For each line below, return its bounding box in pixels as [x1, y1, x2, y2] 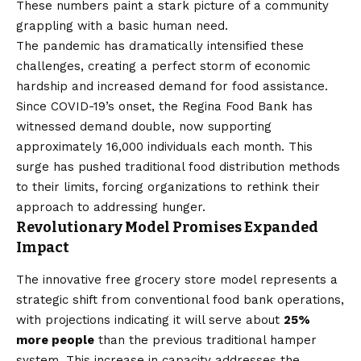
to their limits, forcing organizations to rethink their [16, 180, 320, 195]
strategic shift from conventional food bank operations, [16, 292, 344, 307]
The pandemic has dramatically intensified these [16, 39, 304, 54]
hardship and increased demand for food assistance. [16, 79, 328, 94]
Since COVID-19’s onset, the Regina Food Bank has [16, 99, 313, 114]
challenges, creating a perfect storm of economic [16, 59, 310, 74]
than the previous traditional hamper [94, 332, 317, 347]
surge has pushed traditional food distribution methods [16, 160, 340, 175]
